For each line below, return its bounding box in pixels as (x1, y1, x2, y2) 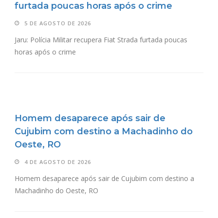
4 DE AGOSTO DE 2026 (24, 158, 91, 166)
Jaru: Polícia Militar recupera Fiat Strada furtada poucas (15, 35, 187, 45)
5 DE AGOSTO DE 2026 (24, 19, 91, 27)
